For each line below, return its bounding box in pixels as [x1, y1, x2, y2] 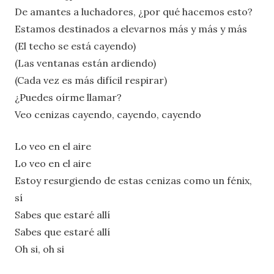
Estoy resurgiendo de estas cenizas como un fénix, [15, 174, 252, 187]
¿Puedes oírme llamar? [15, 91, 122, 103]
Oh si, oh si [15, 242, 64, 255]
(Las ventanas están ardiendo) [15, 56, 156, 69]
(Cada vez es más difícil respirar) [15, 73, 167, 86]
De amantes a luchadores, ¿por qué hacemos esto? [15, 5, 253, 18]
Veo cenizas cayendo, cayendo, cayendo [15, 108, 201, 120]
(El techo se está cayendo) [15, 39, 136, 52]
